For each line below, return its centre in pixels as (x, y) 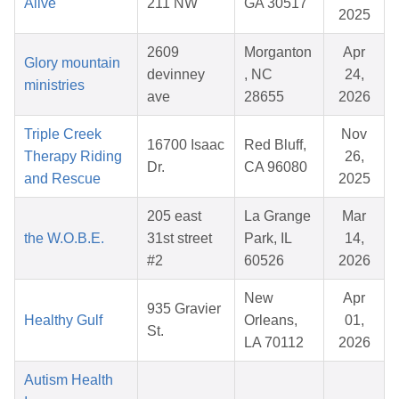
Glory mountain (72, 63)
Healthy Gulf (63, 321)
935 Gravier (184, 309)
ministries (54, 85)
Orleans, (271, 321)
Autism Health (69, 380)
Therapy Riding (73, 157)
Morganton (278, 53)
